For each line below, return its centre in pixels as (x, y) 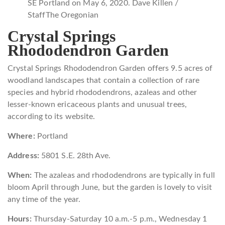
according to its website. (51, 116)
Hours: (21, 219)
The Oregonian (72, 15)
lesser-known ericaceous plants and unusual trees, (97, 104)
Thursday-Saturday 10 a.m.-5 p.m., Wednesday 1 (120, 219)
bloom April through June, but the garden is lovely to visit (110, 187)
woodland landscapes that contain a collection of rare (104, 80)
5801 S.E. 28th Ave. (75, 155)
